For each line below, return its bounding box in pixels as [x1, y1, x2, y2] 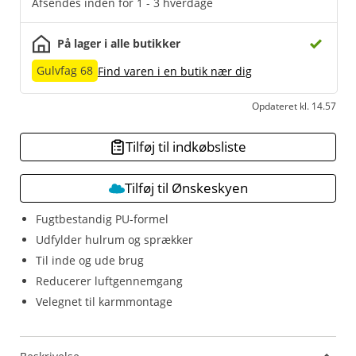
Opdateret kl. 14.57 [252, 99, 336, 113]
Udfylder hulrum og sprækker [36, 232, 193, 247]
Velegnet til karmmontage [36, 294, 172, 309]
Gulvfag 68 [37, 63, 93, 78]
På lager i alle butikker [57, 36, 180, 51]
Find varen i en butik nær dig [98, 63, 252, 79]
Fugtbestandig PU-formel [36, 211, 168, 226]
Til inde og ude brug [36, 253, 144, 268]
